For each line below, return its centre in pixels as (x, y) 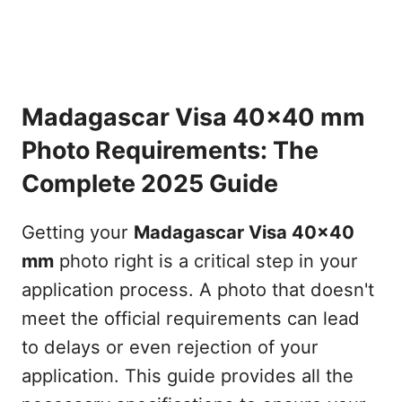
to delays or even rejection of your (170, 347)
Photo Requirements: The (170, 150)
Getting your (77, 232)
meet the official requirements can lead (190, 319)
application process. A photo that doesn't (197, 290)
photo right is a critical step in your (205, 261)
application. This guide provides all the (187, 376)
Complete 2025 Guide (149, 184)
